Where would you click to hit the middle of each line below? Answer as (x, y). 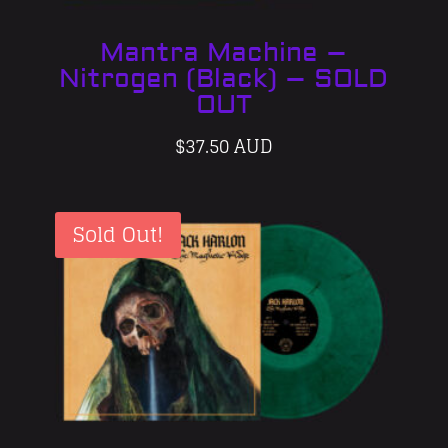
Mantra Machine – (224, 52)
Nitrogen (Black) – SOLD (224, 78)
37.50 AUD (229, 145)
